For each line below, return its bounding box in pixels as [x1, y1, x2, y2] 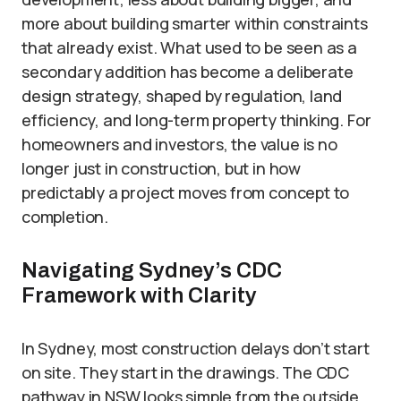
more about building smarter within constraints [21, 13, 368, 34]
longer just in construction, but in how [21, 158, 301, 179]
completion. [21, 206, 109, 227]
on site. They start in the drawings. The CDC [21, 362, 350, 383]
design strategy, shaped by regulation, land [21, 85, 343, 107]
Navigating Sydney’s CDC [21, 259, 282, 282]
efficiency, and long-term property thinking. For [21, 109, 371, 131]
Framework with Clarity [21, 284, 257, 307]
